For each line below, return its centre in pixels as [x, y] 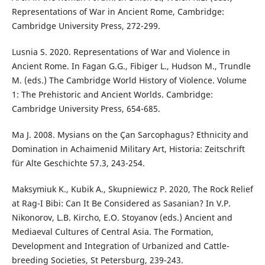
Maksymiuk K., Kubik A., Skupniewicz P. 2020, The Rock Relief [132, 189]
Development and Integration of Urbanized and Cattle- [120, 245]
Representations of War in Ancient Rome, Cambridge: [118, 11]
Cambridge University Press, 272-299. [86, 25]
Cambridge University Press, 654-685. [86, 108]
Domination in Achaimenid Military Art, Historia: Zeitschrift [128, 148]
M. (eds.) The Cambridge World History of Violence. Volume [129, 80]
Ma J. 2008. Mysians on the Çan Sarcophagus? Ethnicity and [130, 134]
